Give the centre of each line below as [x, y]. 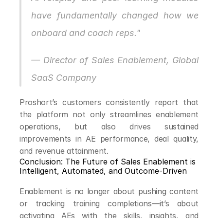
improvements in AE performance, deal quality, [109, 139]
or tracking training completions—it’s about [109, 203]
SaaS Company [64, 78]
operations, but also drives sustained [109, 127]
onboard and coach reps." [86, 33]
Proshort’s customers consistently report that [109, 102]
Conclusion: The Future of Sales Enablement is [108, 162]
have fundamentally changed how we [115, 15]
